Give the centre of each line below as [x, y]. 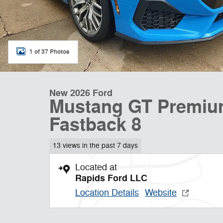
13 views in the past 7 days [95, 145]
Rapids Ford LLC [111, 178]
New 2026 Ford [81, 93]
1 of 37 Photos [50, 52]
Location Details [107, 192]
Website [161, 192]
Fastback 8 [95, 125]
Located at [96, 167]
